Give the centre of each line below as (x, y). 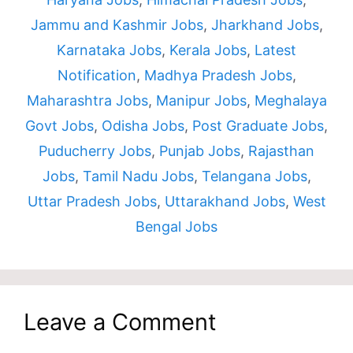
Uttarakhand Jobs (225, 201)
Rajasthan (281, 151)
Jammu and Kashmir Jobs (117, 25)
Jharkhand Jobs (265, 25)
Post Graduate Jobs (258, 126)
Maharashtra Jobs (87, 100)
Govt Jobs (59, 126)
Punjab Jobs (200, 151)
